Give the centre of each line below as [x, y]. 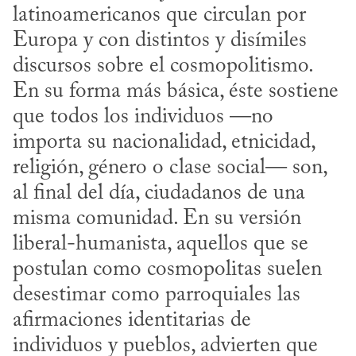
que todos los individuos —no [143, 117]
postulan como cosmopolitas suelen [167, 269]
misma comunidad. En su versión [157, 219]
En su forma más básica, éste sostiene [176, 91]
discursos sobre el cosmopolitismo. [163, 66]
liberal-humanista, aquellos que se [161, 244]
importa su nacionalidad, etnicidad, [164, 142]
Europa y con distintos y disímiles [160, 41]
